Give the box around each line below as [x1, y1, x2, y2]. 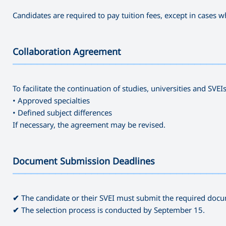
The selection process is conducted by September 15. [19, 204, 205, 215]
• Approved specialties [13, 95, 90, 105]
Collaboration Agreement [13, 45, 121, 58]
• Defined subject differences [13, 107, 112, 118]
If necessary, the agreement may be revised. [13, 119, 165, 130]
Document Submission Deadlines [13, 154, 155, 167]
